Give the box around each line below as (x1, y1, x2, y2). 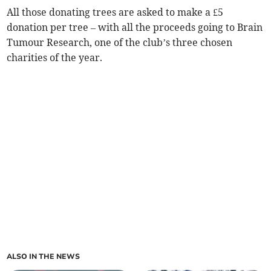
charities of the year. (7, 51, 103, 64)
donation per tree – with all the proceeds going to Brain (7, 21, 263, 34)
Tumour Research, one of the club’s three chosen (7, 36, 233, 49)
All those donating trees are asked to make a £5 (7, 6, 224, 19)
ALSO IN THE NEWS (7, 252, 80, 262)
